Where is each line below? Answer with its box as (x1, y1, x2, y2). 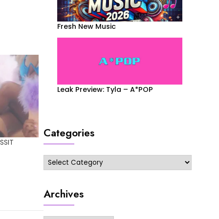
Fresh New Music (57, 21, 116, 31)
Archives (43, 187, 84, 202)
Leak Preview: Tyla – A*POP (57, 85, 153, 95)
